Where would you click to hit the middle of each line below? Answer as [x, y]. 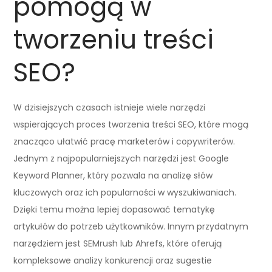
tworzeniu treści [114, 39]
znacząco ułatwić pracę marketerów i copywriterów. [124, 141]
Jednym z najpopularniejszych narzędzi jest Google [121, 158]
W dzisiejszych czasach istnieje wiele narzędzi [110, 107]
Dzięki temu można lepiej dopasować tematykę [114, 209]
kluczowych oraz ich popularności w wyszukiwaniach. [125, 192]
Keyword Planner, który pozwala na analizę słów [113, 175]
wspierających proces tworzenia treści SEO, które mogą [131, 124]
